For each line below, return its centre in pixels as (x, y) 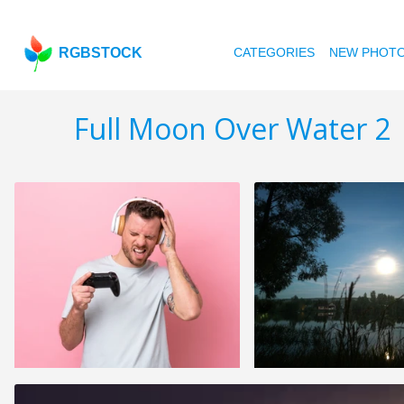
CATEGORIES (275, 52)
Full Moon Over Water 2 (232, 129)
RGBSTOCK (101, 53)
